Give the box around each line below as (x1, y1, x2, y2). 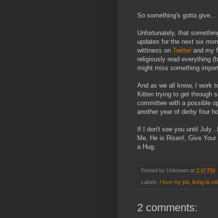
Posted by (141, 167, 166, 173)
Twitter (173, 46, 191, 54)
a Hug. (137, 143, 158, 150)
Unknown (166, 167, 189, 173)
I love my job (160, 179, 189, 185)
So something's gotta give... (137, 11, 216, 19)
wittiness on (137, 46, 173, 54)
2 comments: (137, 201, 198, 214)
